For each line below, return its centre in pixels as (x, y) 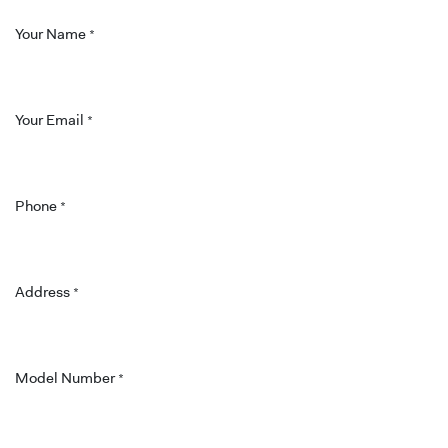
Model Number (65, 378)
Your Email (49, 120)
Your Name (50, 34)
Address (42, 292)
